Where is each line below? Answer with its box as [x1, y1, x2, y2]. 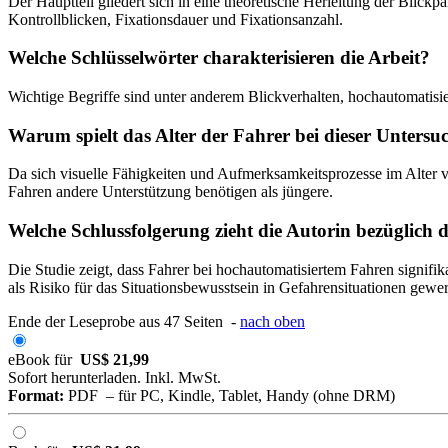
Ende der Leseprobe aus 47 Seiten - [8, 312, 240, 330]
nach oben [240, 312, 305, 330]
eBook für [8, 350, 80, 368]
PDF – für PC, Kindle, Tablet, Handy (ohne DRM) [64, 386, 395, 404]
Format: [8, 386, 64, 404]
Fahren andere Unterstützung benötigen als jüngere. [8, 183, 333, 201]
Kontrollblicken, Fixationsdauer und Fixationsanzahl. [8, 10, 343, 28]
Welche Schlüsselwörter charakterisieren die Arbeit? [8, 47, 430, 69]
